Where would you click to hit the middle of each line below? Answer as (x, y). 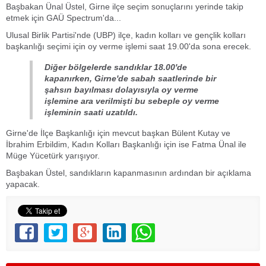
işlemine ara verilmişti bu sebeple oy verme (132, 101)
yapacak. (23, 184)
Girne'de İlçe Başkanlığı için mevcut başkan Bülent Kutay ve (118, 133)
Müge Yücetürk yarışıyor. (53, 156)
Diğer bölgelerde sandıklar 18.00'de (116, 67)
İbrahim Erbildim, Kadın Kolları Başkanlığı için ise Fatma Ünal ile (126, 145)
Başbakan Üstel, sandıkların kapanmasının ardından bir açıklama (129, 173)
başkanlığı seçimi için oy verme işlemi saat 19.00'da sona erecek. (129, 47)
